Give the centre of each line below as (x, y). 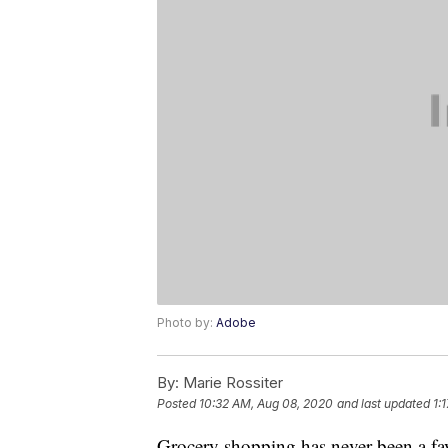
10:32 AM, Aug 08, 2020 (266, 404)
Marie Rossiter (231, 383)
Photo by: (186, 323)
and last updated (383, 404)
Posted (178, 404)
